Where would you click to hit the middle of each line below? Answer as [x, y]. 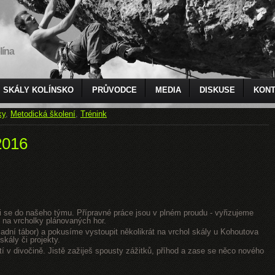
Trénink [94, 114]
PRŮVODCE [114, 90]
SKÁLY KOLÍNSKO [38, 90]
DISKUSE [217, 90]
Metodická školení [43, 114]
